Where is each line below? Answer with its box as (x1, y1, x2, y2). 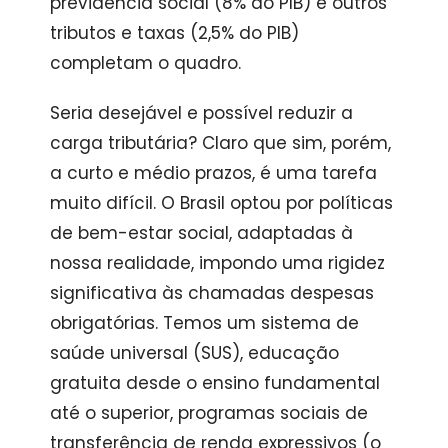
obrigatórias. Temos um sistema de (49, 310, 359, 335)
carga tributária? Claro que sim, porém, (49, 130, 391, 155)
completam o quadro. (49, 50, 241, 75)
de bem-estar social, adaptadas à (49, 220, 353, 245)
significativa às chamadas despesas (49, 280, 374, 305)
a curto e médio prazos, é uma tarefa (49, 160, 377, 185)
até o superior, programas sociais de (49, 400, 368, 425)
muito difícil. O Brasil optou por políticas (49, 190, 393, 215)
